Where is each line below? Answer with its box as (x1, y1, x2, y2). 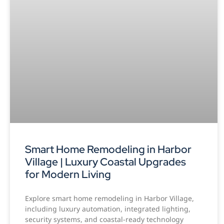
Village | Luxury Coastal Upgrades (25, 155, 186, 169)
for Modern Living (25, 167, 111, 181)
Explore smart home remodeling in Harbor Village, (25, 193, 194, 203)
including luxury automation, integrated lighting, (25, 204, 190, 214)
